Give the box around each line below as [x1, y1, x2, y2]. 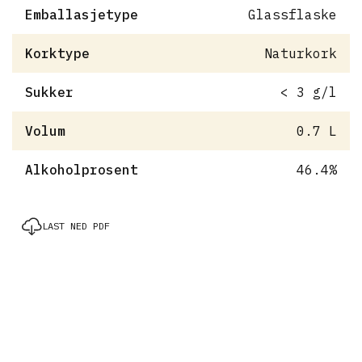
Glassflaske [247, 6, 337, 23]
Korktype [25, 44, 90, 61]
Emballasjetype [25, 6, 138, 23]
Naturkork [263, 44, 337, 61]
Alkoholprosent [25, 161, 138, 178]
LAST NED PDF [42, 219, 110, 232]
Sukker [25, 83, 74, 100]
